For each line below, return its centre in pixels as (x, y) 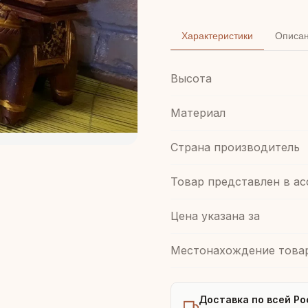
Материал (198, 113)
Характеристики (217, 36)
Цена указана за (215, 216)
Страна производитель (235, 147)
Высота (191, 78)
